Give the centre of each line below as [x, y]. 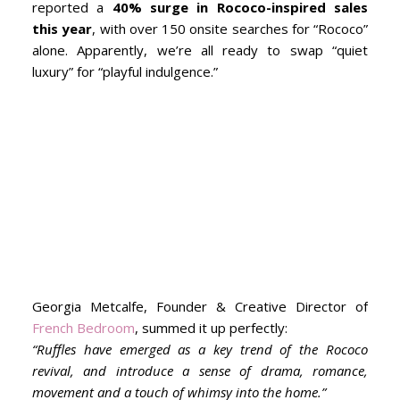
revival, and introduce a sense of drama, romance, [200, 371]
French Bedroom [83, 328]
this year [62, 29]
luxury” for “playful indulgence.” [125, 71]
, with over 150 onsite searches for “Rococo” [230, 29]
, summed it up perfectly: [211, 328]
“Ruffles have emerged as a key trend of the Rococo [200, 349]
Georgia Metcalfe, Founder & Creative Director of [200, 306]
